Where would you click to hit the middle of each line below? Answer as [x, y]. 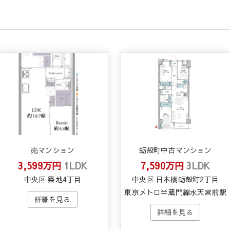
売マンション [53, 150]
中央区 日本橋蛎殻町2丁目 [175, 179]
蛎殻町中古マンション [175, 150]
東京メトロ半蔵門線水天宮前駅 [175, 192]
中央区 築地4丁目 [53, 179]
